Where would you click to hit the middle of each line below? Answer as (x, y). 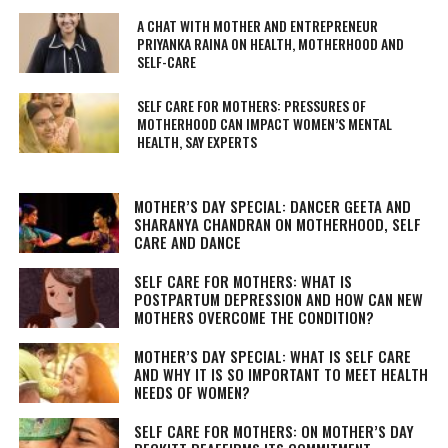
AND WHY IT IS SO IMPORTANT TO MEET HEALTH (280, 374)
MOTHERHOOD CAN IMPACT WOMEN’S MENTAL (265, 123)
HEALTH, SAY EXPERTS (197, 141)
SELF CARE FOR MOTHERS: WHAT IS (242, 281)
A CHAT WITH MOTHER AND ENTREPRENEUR (258, 25)
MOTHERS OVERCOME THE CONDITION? (253, 317)
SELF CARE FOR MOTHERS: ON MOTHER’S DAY (273, 431)
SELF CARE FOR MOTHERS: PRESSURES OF (252, 105)
